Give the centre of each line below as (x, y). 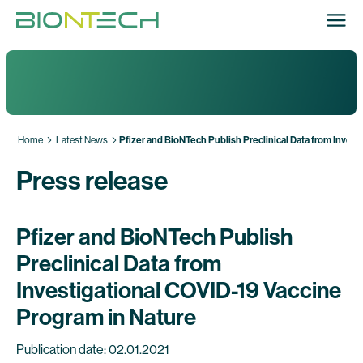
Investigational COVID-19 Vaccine (179, 290)
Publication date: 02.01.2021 (93, 350)
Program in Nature (106, 317)
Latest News (82, 140)
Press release (92, 181)
